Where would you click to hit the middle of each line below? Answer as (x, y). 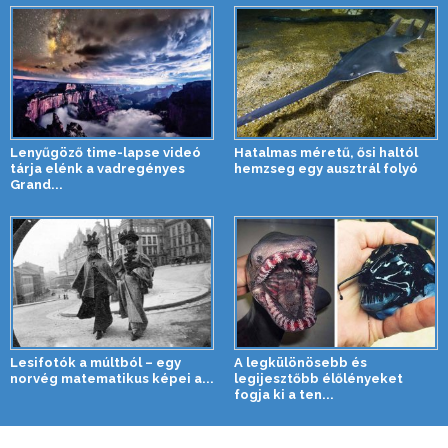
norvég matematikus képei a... (112, 379)
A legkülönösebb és (300, 363)
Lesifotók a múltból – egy (95, 363)
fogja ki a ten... (284, 395)
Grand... (36, 185)
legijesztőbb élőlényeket (318, 379)
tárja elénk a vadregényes (97, 169)
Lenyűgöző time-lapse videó (105, 153)
